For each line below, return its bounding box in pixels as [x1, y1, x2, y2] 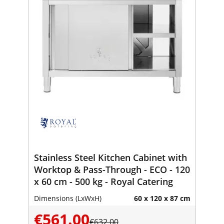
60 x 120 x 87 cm [133, 193, 190, 203]
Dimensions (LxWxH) [33, 193, 101, 203]
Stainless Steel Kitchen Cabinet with [33, 151, 187, 163]
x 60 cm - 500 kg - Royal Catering [33, 175, 173, 187]
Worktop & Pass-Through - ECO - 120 [33, 163, 190, 175]
